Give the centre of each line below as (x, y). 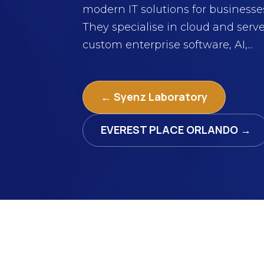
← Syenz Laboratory (154, 97)
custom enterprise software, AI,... (168, 44)
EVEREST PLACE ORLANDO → (176, 130)
